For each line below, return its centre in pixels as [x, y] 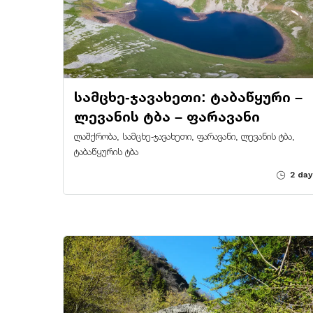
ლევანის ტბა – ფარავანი [167, 116]
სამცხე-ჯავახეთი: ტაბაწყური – [188, 97]
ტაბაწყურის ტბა [106, 152]
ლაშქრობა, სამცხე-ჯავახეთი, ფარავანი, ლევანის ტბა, [184, 136]
